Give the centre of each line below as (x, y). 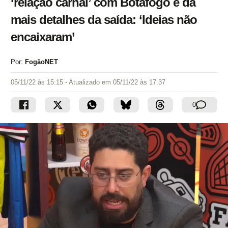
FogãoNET (41, 62)
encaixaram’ (43, 37)
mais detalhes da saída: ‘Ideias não (104, 20)
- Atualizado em (89, 82)
